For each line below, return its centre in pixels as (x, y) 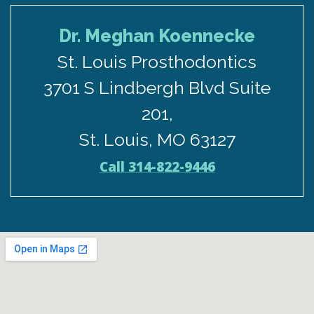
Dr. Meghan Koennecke (157, 36)
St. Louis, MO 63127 (157, 140)
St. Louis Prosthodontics (157, 62)
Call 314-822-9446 (157, 167)
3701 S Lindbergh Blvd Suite (157, 88)
